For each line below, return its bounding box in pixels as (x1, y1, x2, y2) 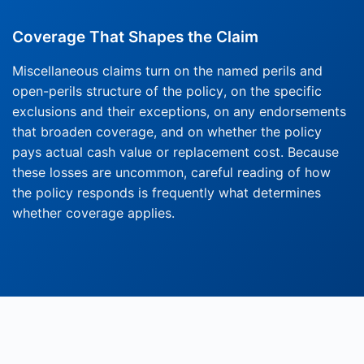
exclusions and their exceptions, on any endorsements (12, 103, 346, 120)
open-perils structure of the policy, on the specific (12, 83, 322, 100)
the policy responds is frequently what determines (12, 184, 321, 201)
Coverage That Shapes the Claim (12, 28, 258, 47)
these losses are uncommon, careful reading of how (12, 164, 331, 181)
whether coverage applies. (12, 205, 175, 222)
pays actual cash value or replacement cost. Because (12, 144, 339, 161)
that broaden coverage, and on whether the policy (12, 123, 322, 141)
